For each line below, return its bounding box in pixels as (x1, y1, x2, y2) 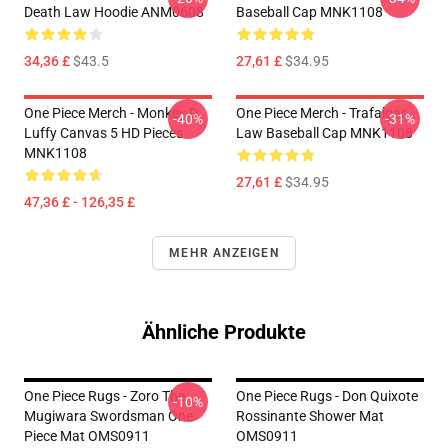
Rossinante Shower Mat (236, 408, 384, 425)
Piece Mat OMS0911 (24, 428, 150, 445)
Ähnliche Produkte (142, 320, 306, 345)
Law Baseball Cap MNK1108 (236, 125, 413, 142)
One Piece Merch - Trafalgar (236, 105, 406, 122)
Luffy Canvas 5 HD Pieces (24, 125, 183, 142)
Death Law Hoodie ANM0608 (24, 4, 204, 21)
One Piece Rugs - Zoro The (24, 388, 185, 405)
